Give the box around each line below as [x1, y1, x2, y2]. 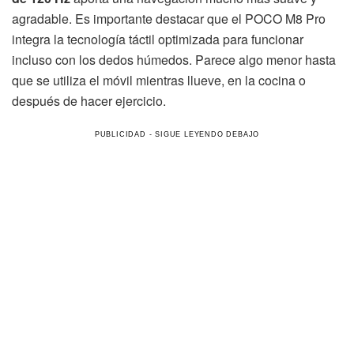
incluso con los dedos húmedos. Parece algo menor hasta [12, 51, 336, 70]
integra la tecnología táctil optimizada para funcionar [12, 30, 303, 49]
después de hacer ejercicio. [12, 92, 166, 111]
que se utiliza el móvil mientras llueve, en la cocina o [12, 71, 306, 90]
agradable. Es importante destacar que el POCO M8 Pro [12, 9, 326, 28]
